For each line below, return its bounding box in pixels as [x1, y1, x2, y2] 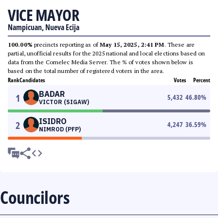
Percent [193, 76, 210, 84]
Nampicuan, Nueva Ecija [8, 22, 79, 33]
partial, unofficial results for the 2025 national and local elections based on [8, 50, 205, 57]
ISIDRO [39, 116, 67, 126]
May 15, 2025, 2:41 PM [100, 41, 164, 48]
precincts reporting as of [32, 41, 100, 48]
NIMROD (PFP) [39, 126, 81, 133]
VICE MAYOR [8, 4, 79, 25]
